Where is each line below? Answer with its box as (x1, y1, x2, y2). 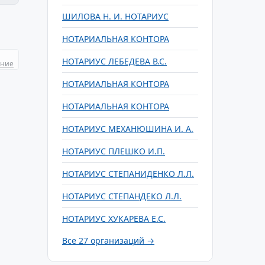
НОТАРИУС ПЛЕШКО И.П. (62, 146, 165, 157)
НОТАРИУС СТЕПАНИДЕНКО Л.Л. (62, 168, 194, 179)
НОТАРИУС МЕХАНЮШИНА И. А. (62, 123, 193, 134)
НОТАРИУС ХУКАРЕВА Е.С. (62, 213, 166, 224)
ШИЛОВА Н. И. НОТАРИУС (62, 11, 169, 22)
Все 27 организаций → (62, 235, 154, 246)
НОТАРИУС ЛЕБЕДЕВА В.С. (62, 56, 167, 67)
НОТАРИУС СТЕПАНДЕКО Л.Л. (62, 190, 182, 202)
